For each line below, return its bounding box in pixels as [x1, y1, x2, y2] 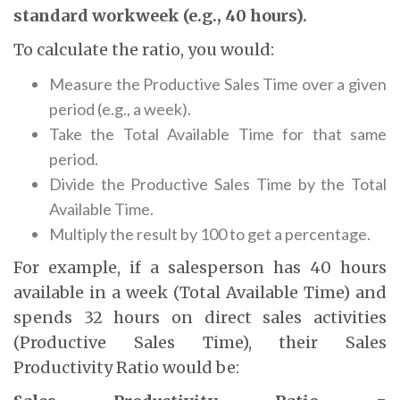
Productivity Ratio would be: [13, 356, 239, 378]
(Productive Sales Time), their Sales [13, 331, 387, 353]
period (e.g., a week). [49, 98, 191, 119]
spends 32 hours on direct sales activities [13, 306, 387, 328]
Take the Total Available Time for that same [49, 123, 387, 144]
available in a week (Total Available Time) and [13, 281, 387, 303]
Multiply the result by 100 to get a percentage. [49, 223, 371, 244]
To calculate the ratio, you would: [13, 38, 274, 60]
